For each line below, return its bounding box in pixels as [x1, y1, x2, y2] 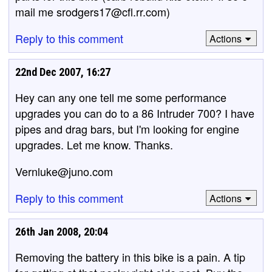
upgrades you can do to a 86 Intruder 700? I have [15, 105, 254, 121]
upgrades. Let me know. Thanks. [15, 137, 173, 152]
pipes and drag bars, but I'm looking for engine [15, 121, 239, 137]
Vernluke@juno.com [15, 163, 113, 179]
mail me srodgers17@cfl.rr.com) [15, 4, 170, 19]
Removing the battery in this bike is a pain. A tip [15, 249, 245, 265]
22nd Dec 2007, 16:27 [15, 66, 110, 78]
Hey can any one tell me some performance [15, 89, 226, 105]
